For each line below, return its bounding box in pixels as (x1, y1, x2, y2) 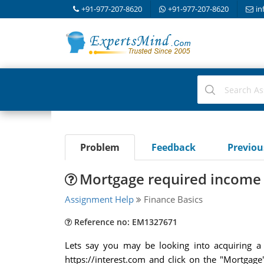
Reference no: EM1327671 (71, 216, 177, 227)
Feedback (151, 141, 196, 154)
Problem (80, 141, 120, 154)
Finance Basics (141, 193, 203, 205)
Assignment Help (64, 193, 134, 205)
